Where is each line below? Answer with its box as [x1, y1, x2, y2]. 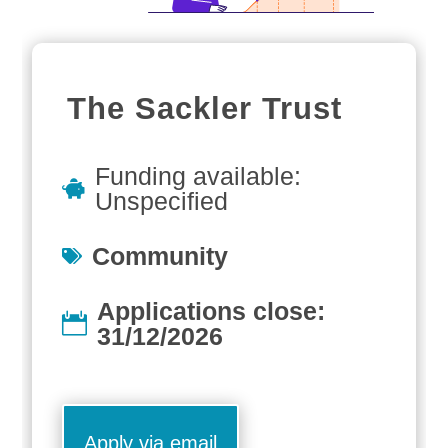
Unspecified [95, 186, 229, 215]
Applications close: [97, 296, 326, 325]
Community [92, 241, 229, 270]
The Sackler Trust [67, 90, 343, 126]
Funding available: [95, 161, 302, 190]
